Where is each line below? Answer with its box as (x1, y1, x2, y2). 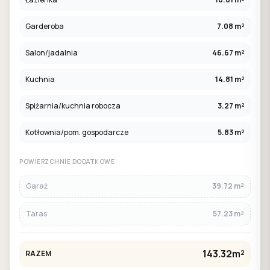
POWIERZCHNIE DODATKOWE (19, 157, 115, 166)
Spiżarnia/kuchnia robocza (25, 101, 121, 111)
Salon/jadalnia (25, 48, 78, 58)
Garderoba (25, 21, 64, 31)
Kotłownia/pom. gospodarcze (25, 127, 128, 137)
